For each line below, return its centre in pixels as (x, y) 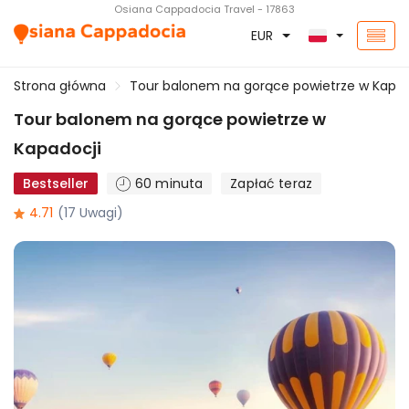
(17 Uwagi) (90, 213)
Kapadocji (58, 148)
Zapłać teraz (271, 184)
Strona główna (60, 86)
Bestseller (56, 184)
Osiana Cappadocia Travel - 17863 (204, 9)
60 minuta (169, 184)
